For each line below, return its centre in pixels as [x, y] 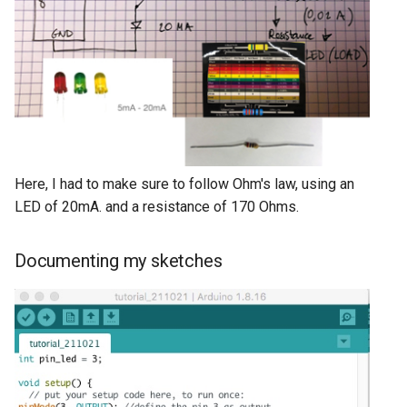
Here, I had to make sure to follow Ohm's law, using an [184, 184]
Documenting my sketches [119, 261]
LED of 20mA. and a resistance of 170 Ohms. [157, 207]
